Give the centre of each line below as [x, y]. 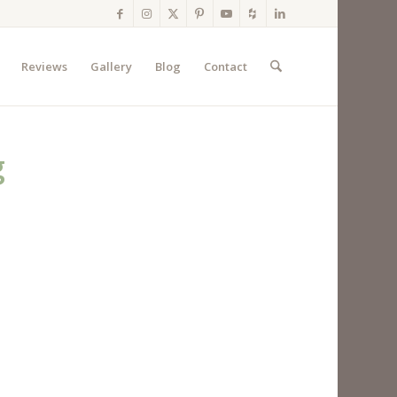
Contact [225, 66]
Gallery [111, 66]
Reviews [44, 66]
